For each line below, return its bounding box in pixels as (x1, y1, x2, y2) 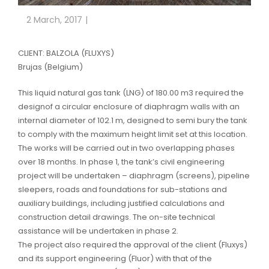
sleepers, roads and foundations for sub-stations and (18, 184, 227, 196)
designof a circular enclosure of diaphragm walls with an (18, 101, 240, 113)
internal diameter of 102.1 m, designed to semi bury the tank (18, 115, 247, 127)
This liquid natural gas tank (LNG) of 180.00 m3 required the (18, 87, 244, 99)
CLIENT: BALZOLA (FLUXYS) (18, 47, 114, 59)
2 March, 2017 (26, 14, 82, 26)
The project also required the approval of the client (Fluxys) (18, 239, 247, 251)
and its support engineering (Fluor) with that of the (18, 253, 212, 265)
